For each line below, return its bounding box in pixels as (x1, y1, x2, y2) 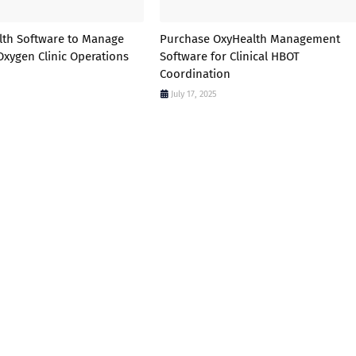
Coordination (159, 66, 230, 81)
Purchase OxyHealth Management (159, 31, 340, 46)
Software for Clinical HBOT (159, 48, 300, 64)
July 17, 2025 (170, 88, 217, 99)
